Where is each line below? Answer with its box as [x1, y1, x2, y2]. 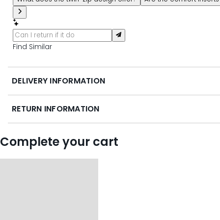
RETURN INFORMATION [12, 103, 100, 114]
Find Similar [13, 41, 52, 52]
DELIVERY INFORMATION [12, 75, 105, 86]
